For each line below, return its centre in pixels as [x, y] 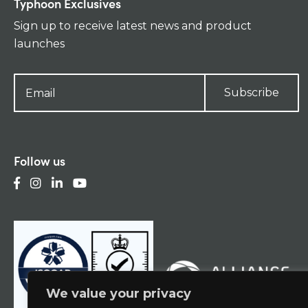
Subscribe [251, 92]
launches [39, 44]
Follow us [40, 161]
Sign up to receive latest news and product [133, 26]
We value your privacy [119, 294]
